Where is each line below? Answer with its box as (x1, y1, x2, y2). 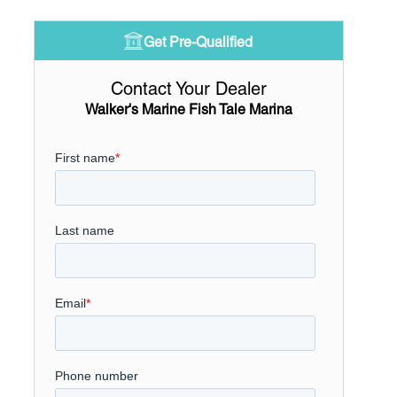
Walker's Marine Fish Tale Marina (84, 101, 292, 118)
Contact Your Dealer (110, 78, 267, 99)
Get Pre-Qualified (144, 34, 253, 51)
